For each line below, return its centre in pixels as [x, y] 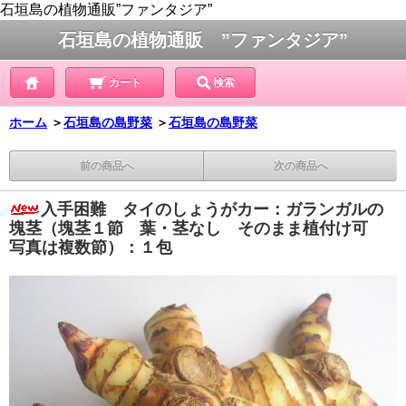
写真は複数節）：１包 [91, 247]
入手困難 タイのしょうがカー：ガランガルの [212, 209]
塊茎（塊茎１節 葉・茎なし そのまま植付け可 [197, 228]
